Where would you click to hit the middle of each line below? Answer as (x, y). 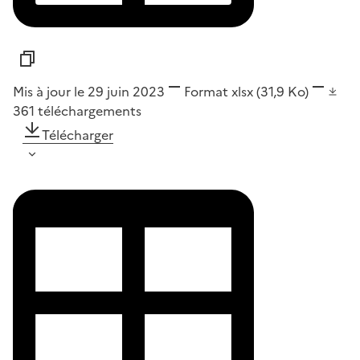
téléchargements (90, 111)
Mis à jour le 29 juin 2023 (89, 92)
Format (206, 92)
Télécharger (78, 135)
